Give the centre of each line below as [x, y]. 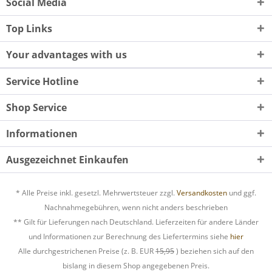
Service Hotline [42, 81]
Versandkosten [202, 193]
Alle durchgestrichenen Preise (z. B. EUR [87, 251]
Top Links [29, 28]
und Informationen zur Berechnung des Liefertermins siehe [129, 237]
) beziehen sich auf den [214, 251]
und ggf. [242, 193]
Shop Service [36, 107]
